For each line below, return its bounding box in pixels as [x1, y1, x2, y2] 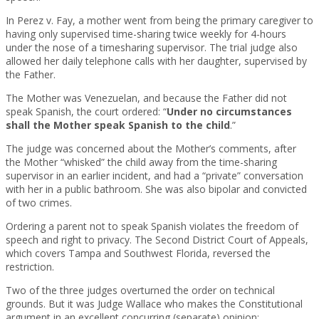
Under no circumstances [167, 105, 292, 119]
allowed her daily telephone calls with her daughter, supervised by [6, 54, 307, 68]
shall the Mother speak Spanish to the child [6, 118, 230, 132]
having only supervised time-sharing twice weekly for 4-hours [6, 27, 286, 41]
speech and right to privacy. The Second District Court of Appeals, [6, 233, 308, 247]
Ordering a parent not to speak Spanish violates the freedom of [6, 219, 298, 234]
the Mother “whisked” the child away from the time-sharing [6, 155, 277, 169]
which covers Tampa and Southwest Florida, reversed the [6, 246, 271, 261]
